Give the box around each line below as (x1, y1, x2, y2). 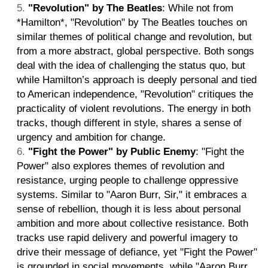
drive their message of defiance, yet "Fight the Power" (17, 246, 257, 258)
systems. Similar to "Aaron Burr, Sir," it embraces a (17, 188, 246, 200)
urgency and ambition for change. (17, 131, 166, 143)
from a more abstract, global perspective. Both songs (17, 45, 254, 57)
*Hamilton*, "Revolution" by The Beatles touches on (17, 16, 247, 28)
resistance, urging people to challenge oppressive (17, 174, 238, 186)
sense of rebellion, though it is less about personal (17, 203, 241, 215)
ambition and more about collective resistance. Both (17, 217, 248, 229)
